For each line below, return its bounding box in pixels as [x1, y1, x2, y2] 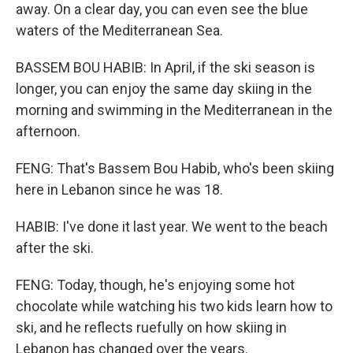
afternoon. [16, 123, 80, 139]
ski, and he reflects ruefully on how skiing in [16, 319, 287, 336]
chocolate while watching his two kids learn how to [16, 298, 333, 314]
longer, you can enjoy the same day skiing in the [16, 80, 312, 97]
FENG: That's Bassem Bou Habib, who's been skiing [16, 160, 334, 176]
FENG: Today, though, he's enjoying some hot [16, 277, 295, 293]
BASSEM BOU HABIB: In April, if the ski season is [16, 59, 315, 76]
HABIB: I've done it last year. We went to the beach [16, 218, 328, 235]
